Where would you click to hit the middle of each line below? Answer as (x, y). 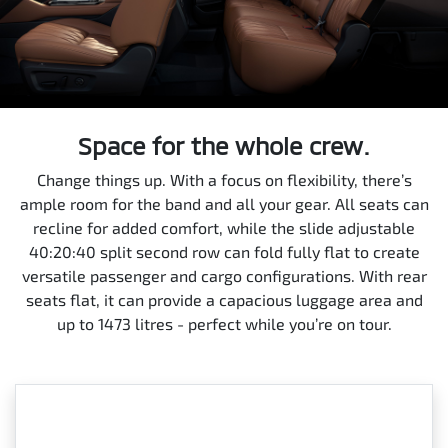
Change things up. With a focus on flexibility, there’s (224, 179)
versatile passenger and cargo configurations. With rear (224, 275)
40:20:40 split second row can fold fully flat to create (224, 251)
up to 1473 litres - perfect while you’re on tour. (224, 323)
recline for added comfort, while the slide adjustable (224, 227)
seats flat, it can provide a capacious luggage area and (224, 299)
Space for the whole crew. (224, 145)
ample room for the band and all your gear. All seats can (224, 203)
